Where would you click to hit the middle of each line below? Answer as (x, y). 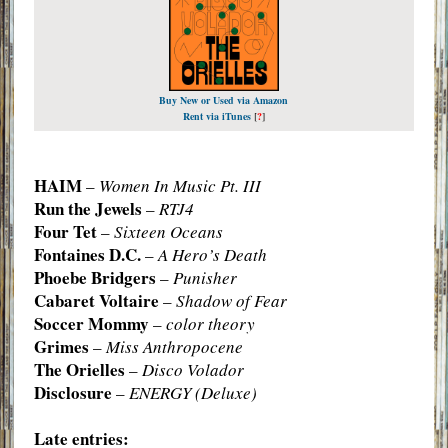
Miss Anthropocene (174, 346)
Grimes (61, 346)
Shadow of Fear (231, 300)
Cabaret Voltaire (96, 300)
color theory (210, 323)
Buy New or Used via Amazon (224, 100)
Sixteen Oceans (168, 231)
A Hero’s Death (212, 254)
